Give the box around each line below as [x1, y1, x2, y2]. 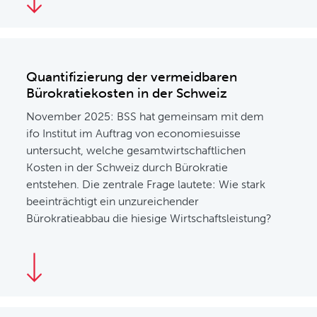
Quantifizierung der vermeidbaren [26, 69, 238, 85]
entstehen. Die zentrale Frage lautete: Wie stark [26, 178, 266, 191]
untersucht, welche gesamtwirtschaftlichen [26, 144, 246, 157]
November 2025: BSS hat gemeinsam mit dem [26, 110, 265, 123]
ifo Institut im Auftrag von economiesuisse [26, 127, 241, 140]
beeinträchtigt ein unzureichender [26, 195, 200, 208]
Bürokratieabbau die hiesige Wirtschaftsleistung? [26, 212, 272, 225]
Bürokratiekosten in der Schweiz [26, 85, 228, 101]
